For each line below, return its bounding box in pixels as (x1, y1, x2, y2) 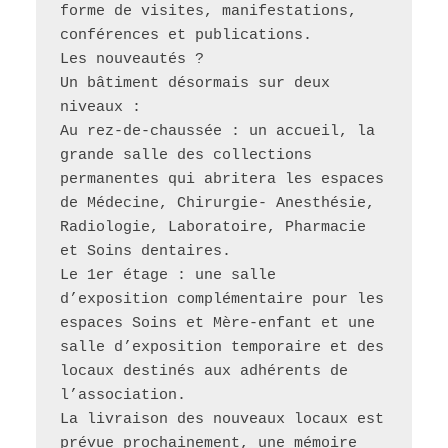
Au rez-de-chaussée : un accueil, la (59, 122, 375, 140)
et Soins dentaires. (59, 242, 231, 260)
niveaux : (59, 98, 141, 116)
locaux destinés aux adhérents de (59, 362, 348, 380)
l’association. (59, 386, 186, 404)
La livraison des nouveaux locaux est (59, 410, 384, 428)
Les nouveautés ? (59, 50, 204, 68)
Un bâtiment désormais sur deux (59, 74, 330, 92)
